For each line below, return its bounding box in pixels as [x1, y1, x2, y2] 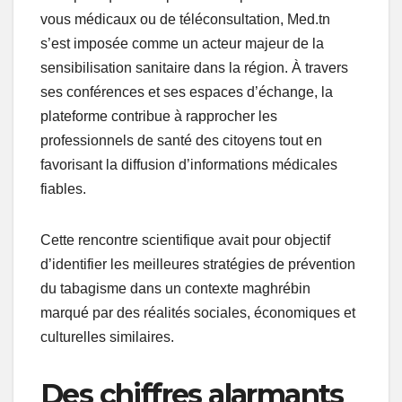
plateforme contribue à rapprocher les [40, 108, 277, 124]
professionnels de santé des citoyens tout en [40, 132, 322, 148]
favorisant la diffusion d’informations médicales [40, 156, 337, 172]
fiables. [40, 180, 86, 197]
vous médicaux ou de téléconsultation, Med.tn [40, 11, 330, 27]
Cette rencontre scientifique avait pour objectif [40, 232, 330, 248]
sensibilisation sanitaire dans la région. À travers [40, 59, 348, 75]
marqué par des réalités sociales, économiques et [40, 304, 355, 320]
